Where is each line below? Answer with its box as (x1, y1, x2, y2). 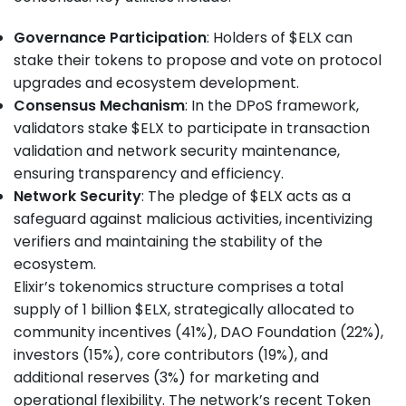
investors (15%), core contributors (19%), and (14, 344, 328, 366)
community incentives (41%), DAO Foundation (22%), (14, 322, 383, 343)
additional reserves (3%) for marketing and (14, 367, 319, 389)
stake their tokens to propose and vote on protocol (14, 50, 382, 72)
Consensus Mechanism (14, 95, 185, 117)
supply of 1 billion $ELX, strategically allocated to (14, 299, 354, 321)
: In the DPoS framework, (185, 95, 359, 117)
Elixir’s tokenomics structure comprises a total (14, 276, 343, 298)
